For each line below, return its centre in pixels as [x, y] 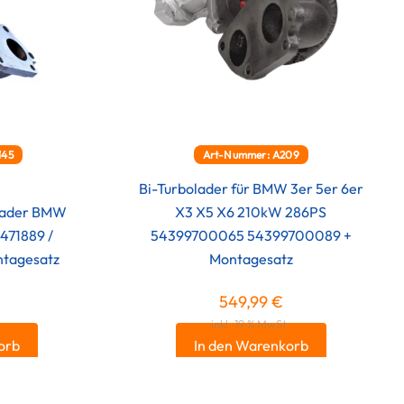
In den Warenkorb [251, 346]
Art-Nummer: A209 [251, 155]
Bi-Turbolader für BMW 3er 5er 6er [251, 189]
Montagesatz [251, 259]
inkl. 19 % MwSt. [251, 324]
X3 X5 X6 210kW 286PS [251, 212]
